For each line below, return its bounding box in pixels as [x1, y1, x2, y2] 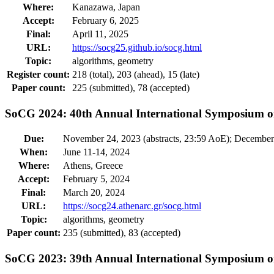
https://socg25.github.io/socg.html [72, 42, 202, 53]
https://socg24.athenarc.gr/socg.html [63, 201, 201, 212]
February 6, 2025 [72, 15, 139, 26]
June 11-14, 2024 [63, 147, 130, 158]
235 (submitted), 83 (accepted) [63, 228, 180, 239]
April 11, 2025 [72, 28, 128, 39]
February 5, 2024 [63, 174, 130, 185]
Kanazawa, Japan [72, 1, 140, 12]
